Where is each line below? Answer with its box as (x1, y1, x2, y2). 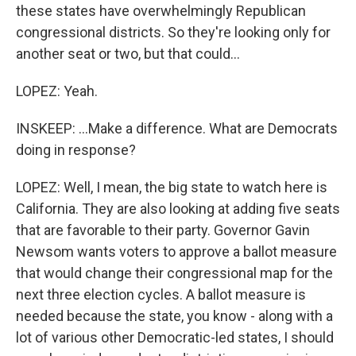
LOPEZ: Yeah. (16, 83, 98, 99)
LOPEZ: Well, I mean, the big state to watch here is (16, 179, 327, 195)
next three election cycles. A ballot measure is (16, 286, 306, 303)
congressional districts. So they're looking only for (16, 24, 331, 41)
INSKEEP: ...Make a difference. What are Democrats (16, 120, 338, 137)
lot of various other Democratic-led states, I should (16, 329, 334, 346)
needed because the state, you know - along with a (16, 308, 333, 324)
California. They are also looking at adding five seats (16, 200, 340, 217)
